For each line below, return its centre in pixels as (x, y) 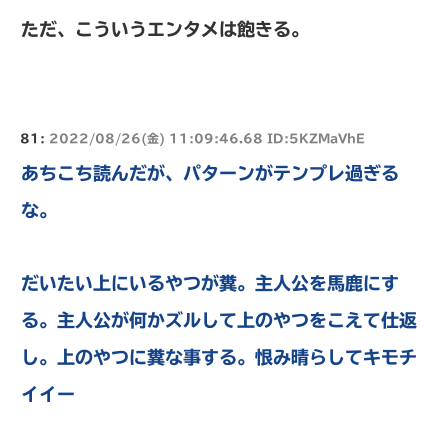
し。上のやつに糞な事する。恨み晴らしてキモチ (219, 356)
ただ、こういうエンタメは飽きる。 (165, 28)
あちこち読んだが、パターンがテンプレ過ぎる (210, 172)
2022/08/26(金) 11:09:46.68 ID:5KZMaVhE (207, 137)
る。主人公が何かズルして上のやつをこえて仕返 (219, 319)
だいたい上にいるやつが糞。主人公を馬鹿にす (210, 282)
